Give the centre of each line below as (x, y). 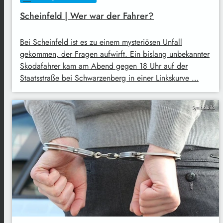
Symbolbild (203, 108)
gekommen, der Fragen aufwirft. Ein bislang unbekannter (115, 54)
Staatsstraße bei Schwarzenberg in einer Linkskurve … (109, 78)
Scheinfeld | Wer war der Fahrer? (87, 16)
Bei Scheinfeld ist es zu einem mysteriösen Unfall (101, 42)
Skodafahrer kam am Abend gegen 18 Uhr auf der (104, 66)
